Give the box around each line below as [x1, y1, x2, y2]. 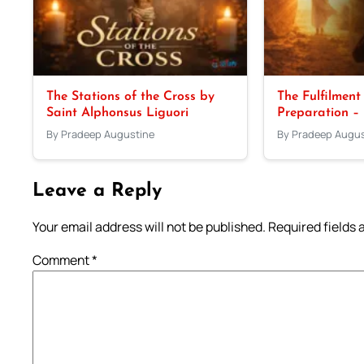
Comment [32, 250, 92, 269]
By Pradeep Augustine [45, 126, 154, 141]
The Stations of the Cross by [45, 89, 214, 103]
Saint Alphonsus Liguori [45, 106, 188, 119]
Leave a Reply [32, 181, 162, 201]
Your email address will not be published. [32, 217, 266, 236]
